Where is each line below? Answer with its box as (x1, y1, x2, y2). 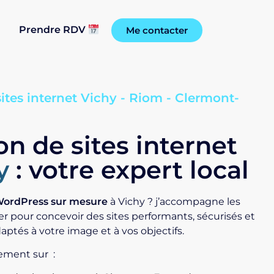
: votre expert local (16, 154, 249, 185)
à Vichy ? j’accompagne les (108, 195, 240, 207)
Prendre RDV (18, 24, 88, 35)
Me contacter (125, 24, 188, 36)
